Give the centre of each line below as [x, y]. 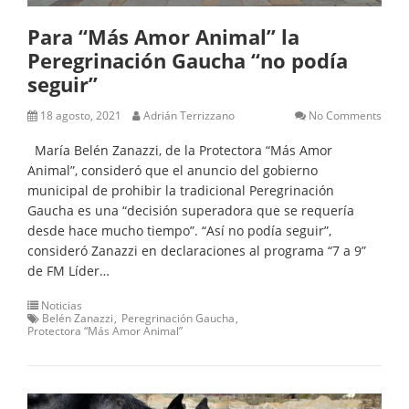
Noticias [62, 305]
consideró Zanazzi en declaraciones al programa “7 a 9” [197, 250]
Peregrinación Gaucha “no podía [188, 60]
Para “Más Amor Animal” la [163, 36]
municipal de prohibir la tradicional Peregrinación [181, 190]
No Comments [345, 115]
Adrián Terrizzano [189, 115]
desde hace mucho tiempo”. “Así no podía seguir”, [179, 230]
